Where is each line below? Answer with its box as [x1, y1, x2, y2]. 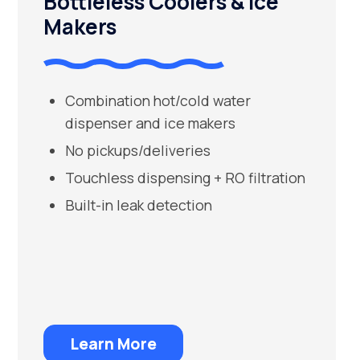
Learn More [70, 333, 157, 354]
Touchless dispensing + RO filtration [64, 168, 305, 187]
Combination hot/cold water [64, 91, 251, 110]
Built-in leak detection [64, 195, 212, 215]
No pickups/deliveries [64, 141, 211, 160]
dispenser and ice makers [64, 113, 235, 133]
